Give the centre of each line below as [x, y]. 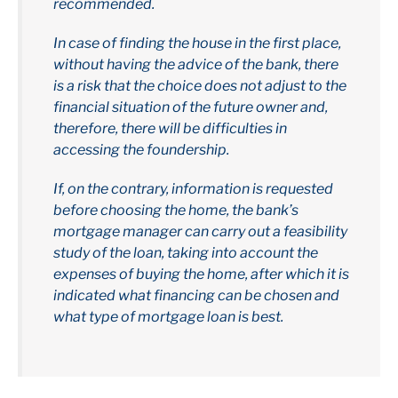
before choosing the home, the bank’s [176, 211]
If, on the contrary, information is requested [193, 189]
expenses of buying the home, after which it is [201, 275]
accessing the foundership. [141, 150]
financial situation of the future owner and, [191, 107]
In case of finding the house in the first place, [197, 44]
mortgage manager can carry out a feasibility [200, 232]
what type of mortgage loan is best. [168, 317]
